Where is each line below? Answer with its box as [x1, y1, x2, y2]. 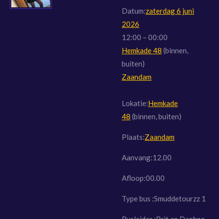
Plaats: [122, 132, 145, 141]
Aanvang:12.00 [122, 153, 172, 162]
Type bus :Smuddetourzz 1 [122, 194, 206, 203]
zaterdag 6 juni [146, 6, 194, 15]
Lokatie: [122, 98, 148, 108]
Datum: [122, 6, 146, 15]
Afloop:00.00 [122, 173, 165, 182]
